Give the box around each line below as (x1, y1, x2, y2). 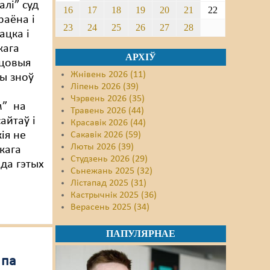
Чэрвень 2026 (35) (71, 94, 145, 104)
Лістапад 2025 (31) (71, 178, 147, 188)
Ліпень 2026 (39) (71, 82, 139, 92)
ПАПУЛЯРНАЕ (105, 228, 175, 239)
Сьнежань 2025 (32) (71, 166, 153, 176)
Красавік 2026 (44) (71, 118, 146, 128)
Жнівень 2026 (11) (71, 70, 146, 80)
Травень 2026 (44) (71, 106, 145, 116)
